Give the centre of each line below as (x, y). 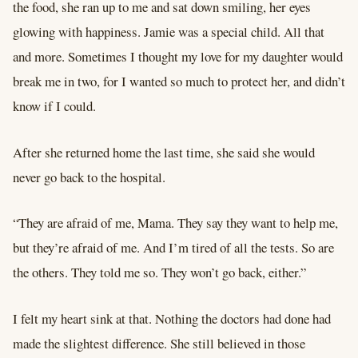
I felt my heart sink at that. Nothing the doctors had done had (172, 319)
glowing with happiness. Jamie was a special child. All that (169, 31)
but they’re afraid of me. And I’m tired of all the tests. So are (173, 248)
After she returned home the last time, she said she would (164, 152)
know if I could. (54, 105)
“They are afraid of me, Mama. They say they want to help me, (175, 223)
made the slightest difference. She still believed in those (159, 344)
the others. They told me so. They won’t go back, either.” (162, 272)
